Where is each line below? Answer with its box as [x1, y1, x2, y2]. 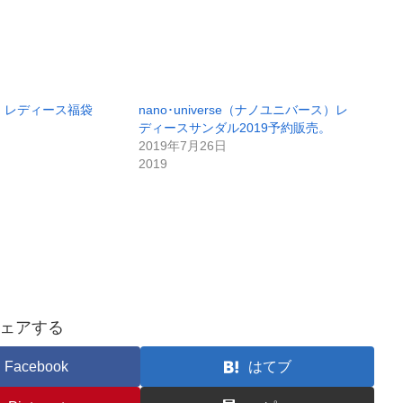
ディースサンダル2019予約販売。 [139, 120, 331, 135]
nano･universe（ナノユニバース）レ [139, 102, 348, 117]
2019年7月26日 [139, 138, 227, 153]
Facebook [4, 358, 68, 374]
